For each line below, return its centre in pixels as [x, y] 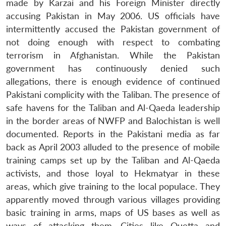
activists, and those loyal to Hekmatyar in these [113, 173]
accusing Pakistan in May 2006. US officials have [113, 16]
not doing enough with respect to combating [113, 42]
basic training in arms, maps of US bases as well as [113, 212]
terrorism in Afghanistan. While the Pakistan [113, 55]
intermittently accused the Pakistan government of [113, 29]
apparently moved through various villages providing [113, 199]
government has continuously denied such [113, 68]
